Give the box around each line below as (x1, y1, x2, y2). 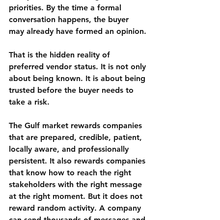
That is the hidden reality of (9, 50, 112, 60)
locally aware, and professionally (9, 144, 131, 154)
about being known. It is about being (9, 74, 148, 83)
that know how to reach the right (9, 168, 134, 178)
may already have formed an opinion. (9, 27, 146, 36)
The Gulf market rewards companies (9, 121, 144, 131)
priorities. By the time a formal (9, 3, 124, 13)
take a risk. (9, 97, 50, 107)
